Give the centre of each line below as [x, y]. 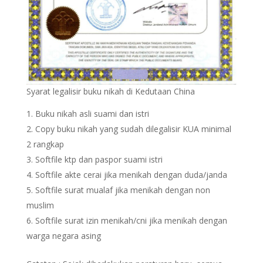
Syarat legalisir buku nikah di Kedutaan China [110, 91]
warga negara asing [63, 235]
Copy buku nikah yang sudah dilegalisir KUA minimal [133, 129]
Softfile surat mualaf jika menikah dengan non [122, 190]
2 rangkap [45, 144]
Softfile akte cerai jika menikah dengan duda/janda [131, 174]
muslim [40, 205]
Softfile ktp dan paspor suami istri [99, 159]
